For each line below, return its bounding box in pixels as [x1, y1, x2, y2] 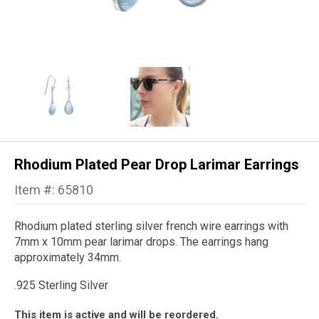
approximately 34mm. [14, 251, 121, 265]
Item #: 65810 [14, 182, 93, 198]
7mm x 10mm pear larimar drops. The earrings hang [14, 235, 268, 249]
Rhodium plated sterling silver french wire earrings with [14, 219, 288, 234]
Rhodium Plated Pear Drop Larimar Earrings [14, 156, 299, 174]
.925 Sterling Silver [14, 278, 108, 293]
